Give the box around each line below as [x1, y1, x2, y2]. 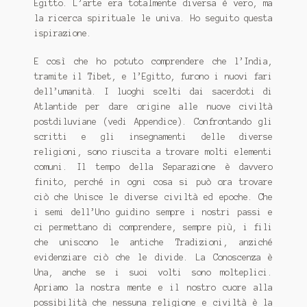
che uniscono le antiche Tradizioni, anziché [34, 238, 273, 247]
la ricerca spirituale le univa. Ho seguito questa [34, 13, 273, 23]
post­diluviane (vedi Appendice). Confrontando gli [34, 117, 273, 127]
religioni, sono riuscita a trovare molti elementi [34, 147, 273, 157]
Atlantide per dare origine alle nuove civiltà [34, 102, 273, 112]
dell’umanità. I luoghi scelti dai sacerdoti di [34, 87, 273, 97]
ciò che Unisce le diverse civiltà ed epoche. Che [34, 193, 273, 202]
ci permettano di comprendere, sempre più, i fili [34, 223, 273, 232]
